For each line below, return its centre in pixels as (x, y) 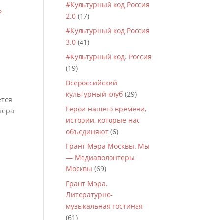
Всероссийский (92, 83)
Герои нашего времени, (106, 109)
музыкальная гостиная (105, 206)
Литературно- (90, 195)
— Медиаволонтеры (100, 157)
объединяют (87, 131)
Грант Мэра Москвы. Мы (108, 146)
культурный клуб (95, 94)
